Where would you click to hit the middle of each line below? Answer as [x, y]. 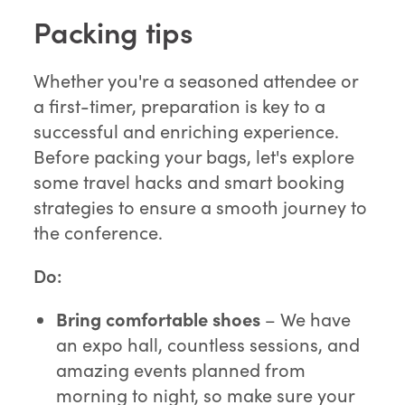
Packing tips [113, 31]
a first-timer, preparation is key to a [180, 105]
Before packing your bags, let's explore [194, 155]
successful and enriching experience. [187, 130]
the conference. [99, 231]
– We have [306, 318]
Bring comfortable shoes [159, 318]
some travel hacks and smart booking [189, 181]
